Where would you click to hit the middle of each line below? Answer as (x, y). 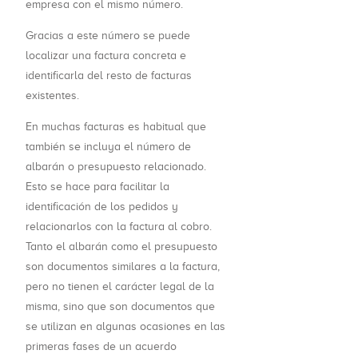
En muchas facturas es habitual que (116, 127)
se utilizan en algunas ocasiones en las (125, 327)
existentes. (52, 96)
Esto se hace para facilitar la (97, 187)
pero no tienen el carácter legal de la (120, 287)
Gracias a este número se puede (108, 36)
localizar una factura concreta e (106, 56)
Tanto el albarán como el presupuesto (121, 247)
